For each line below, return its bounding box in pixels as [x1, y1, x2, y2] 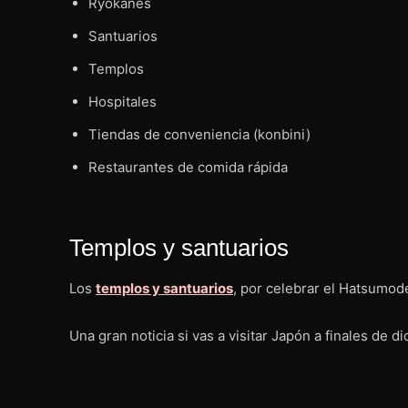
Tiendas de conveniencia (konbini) [88, 125, 311, 143]
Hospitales [88, 92, 157, 110]
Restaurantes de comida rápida [88, 158, 288, 176]
